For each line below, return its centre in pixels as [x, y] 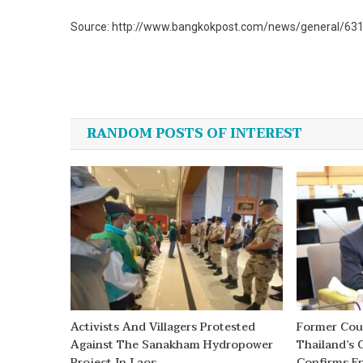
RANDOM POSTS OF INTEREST [194, 134]
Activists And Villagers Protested [163, 327]
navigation [141, 123]
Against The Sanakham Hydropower [172, 345]
